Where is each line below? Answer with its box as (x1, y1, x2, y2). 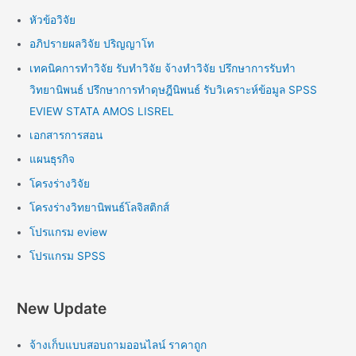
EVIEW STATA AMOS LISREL (29, 104, 175, 118)
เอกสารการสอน (29, 128, 103, 141)
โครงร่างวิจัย (29, 176, 91, 190)
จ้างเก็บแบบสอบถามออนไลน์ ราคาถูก (29, 339, 207, 352)
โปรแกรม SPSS (29, 249, 106, 262)
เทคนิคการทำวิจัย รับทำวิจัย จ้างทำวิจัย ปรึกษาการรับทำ (29, 61, 296, 75)
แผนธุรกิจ (29, 153, 75, 166)
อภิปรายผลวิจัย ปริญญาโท (29, 37, 155, 51)
